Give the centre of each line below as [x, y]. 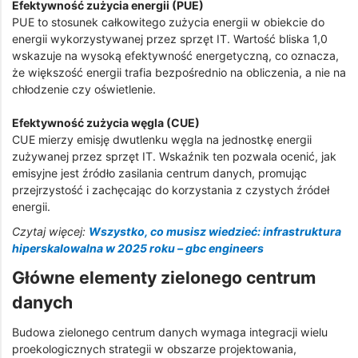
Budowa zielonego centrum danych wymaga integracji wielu [170, 332]
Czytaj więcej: [50, 232]
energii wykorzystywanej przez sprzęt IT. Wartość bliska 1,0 [170, 38]
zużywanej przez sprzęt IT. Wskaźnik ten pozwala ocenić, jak [174, 156]
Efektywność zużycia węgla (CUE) [106, 122]
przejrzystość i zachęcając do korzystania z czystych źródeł [171, 189]
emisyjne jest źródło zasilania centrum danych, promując [159, 173]
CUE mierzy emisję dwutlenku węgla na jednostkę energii [162, 139]
